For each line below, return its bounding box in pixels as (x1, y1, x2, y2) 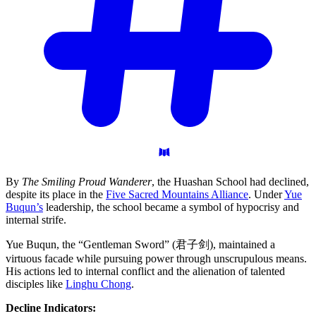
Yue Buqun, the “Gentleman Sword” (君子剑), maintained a (6, 238, 275, 250)
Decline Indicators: (6, 301, 96, 314)
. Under (248, 188, 284, 200)
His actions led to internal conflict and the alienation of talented (6, 265, 285, 277)
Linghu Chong (66, 277, 131, 290)
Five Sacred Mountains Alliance (106, 188, 248, 200)
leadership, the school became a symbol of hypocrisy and (43, 200, 299, 213)
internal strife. (6, 213, 66, 226)
